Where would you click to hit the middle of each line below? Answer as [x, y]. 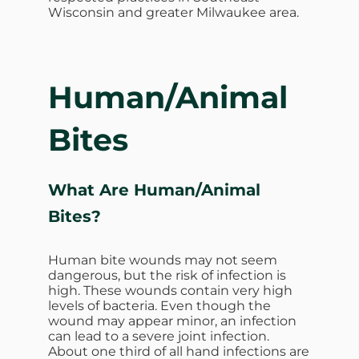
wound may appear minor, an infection [172, 321]
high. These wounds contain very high [170, 290]
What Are [91, 190]
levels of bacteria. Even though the [159, 305]
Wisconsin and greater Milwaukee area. [173, 12]
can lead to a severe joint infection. [159, 336]
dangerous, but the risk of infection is [167, 275]
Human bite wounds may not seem [163, 260]
